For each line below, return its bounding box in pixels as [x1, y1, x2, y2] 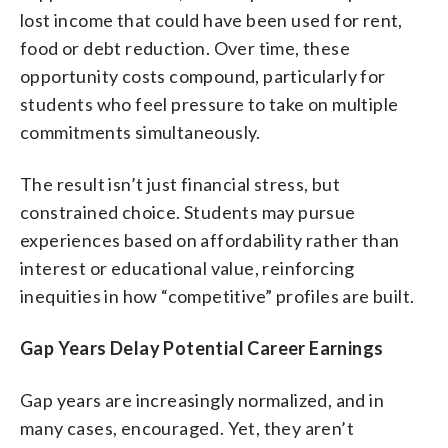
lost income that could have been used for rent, [20, 9, 403, 31]
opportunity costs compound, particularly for [20, 65, 386, 87]
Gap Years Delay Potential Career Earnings [20, 337, 384, 359]
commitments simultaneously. [20, 121, 261, 143]
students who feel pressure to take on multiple [20, 93, 399, 115]
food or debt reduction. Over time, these [20, 37, 350, 59]
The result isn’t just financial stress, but [20, 173, 341, 195]
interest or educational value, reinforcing [20, 257, 355, 279]
